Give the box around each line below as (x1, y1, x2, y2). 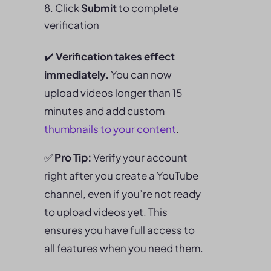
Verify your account (91, 151, 188, 164)
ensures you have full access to (44, 223, 195, 237)
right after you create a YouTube (44, 169, 198, 182)
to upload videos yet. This (44, 205, 168, 218)
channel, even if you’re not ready (44, 187, 201, 200)
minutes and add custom (44, 104, 165, 117)
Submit (81, 1, 117, 15)
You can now (109, 68, 172, 81)
